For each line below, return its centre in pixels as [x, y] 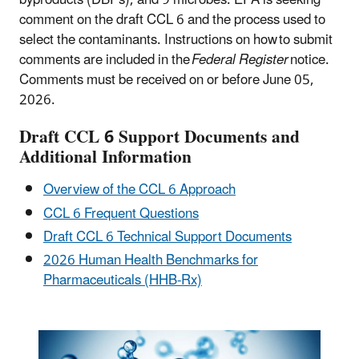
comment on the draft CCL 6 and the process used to [172, 20]
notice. [311, 60]
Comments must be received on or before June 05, [167, 80]
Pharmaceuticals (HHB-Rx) [123, 281]
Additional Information [105, 158]
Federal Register [241, 60]
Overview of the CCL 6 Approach [139, 190]
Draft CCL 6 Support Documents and [159, 138]
